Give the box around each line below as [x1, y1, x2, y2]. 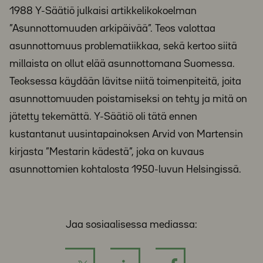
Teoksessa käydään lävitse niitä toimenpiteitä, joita [9, 77, 241, 87]
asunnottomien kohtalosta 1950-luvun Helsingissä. [9, 165, 241, 175]
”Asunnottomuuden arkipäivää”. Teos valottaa [9, 24, 215, 34]
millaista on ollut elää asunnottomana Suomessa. [9, 59, 235, 69]
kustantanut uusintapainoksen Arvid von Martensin [9, 130, 243, 140]
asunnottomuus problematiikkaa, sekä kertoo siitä [9, 42, 237, 52]
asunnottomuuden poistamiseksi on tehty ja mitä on [9, 95, 247, 104]
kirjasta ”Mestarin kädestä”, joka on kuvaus [9, 147, 204, 157]
